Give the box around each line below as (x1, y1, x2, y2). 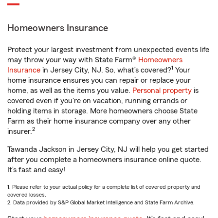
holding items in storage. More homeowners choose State (7, 107, 198, 115)
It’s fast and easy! (7, 166, 65, 174)
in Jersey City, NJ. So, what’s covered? (40, 66, 171, 74)
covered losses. (7, 192, 46, 198)
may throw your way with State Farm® (7, 56, 138, 64)
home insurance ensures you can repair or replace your (7, 76, 191, 85)
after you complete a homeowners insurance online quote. (7, 156, 201, 164)
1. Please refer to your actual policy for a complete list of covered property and (7, 184, 200, 190)
